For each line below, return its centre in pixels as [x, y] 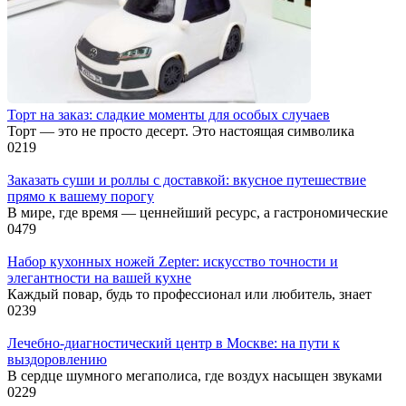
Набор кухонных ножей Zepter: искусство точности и [173, 262]
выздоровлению [57, 360]
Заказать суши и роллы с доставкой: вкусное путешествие [187, 180]
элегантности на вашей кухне [99, 278]
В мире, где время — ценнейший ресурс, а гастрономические [198, 213]
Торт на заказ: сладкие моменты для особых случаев [169, 115]
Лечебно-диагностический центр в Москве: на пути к [174, 343]
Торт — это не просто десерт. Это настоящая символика [181, 131]
